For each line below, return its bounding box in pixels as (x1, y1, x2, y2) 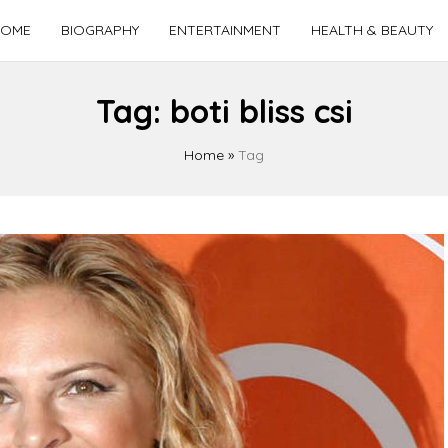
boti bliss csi (169, 91, 353, 131)
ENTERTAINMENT (168, 21, 281, 39)
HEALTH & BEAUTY (310, 21, 433, 39)
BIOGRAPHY (60, 21, 139, 39)
